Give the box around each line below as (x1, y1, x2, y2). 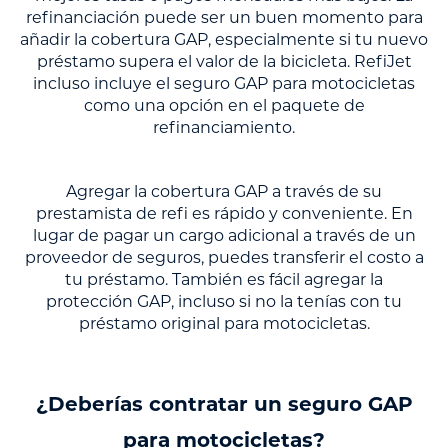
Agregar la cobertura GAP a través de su (66, 185, 382, 202)
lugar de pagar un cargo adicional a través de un (32, 229, 416, 246)
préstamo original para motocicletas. (78, 317, 370, 334)
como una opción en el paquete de (83, 99, 365, 116)
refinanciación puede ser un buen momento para (25, 11, 423, 28)
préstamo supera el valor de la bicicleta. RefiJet (36, 55, 412, 72)
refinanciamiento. (153, 121, 295, 138)
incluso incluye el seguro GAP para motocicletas (33, 77, 415, 94)
